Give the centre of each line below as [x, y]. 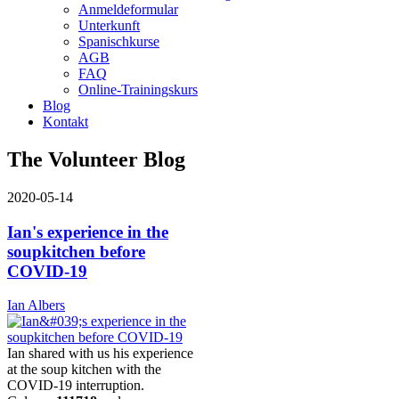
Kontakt [65, 122]
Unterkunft [109, 25]
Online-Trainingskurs [138, 90]
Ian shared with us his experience [100, 354]
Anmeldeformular [128, 9]
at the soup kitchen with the [84, 370]
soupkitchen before [76, 251]
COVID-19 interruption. [76, 386]
